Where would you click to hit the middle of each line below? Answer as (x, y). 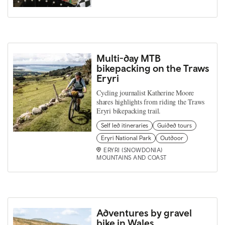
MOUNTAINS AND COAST (132, 158)
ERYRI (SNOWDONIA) (133, 150)
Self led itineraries (125, 126)
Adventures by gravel (144, 213)
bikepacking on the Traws (153, 68)
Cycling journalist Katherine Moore (145, 93)
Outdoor (172, 138)
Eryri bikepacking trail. (129, 111)
